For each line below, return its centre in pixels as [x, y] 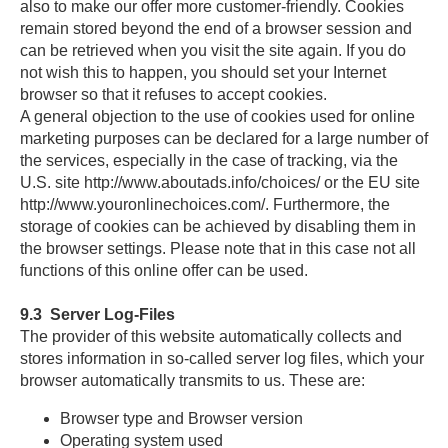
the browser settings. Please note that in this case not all [218, 248]
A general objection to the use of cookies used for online [217, 116]
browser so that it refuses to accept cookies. [173, 94]
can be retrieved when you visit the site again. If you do [213, 50]
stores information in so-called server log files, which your [222, 358]
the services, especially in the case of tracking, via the [209, 160]
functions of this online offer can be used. [164, 270]
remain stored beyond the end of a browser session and [216, 28]
